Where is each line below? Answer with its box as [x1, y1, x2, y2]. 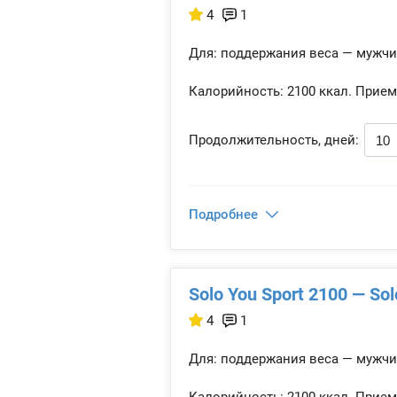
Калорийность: [189, 83, 284, 99]
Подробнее [189, 206, 258, 222]
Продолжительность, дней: [189, 132, 359, 148]
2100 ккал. [284, 83, 352, 99]
